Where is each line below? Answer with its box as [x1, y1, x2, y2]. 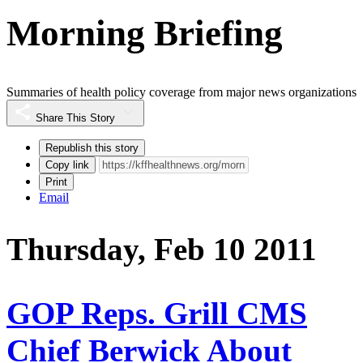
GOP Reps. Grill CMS [6, 295, 307, 331]
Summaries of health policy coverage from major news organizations [6, 85, 357, 100]
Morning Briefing [6, 12, 283, 53]
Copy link [45, 159, 89, 172]
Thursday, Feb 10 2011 [6, 232, 317, 267]
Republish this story [45, 142, 139, 155]
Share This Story [36, 112, 115, 125]
